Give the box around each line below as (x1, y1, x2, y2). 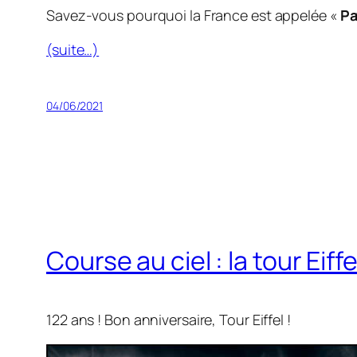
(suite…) (46, 40, 100, 60)
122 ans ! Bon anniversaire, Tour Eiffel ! (46, 310, 291, 330)
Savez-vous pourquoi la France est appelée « (46, 6, 340, 25)
